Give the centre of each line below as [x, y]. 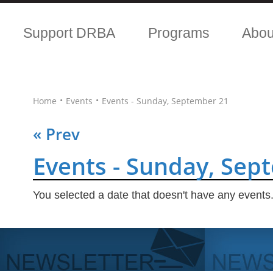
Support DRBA [69, 33]
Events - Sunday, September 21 [165, 101]
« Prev [56, 134]
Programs [179, 33]
